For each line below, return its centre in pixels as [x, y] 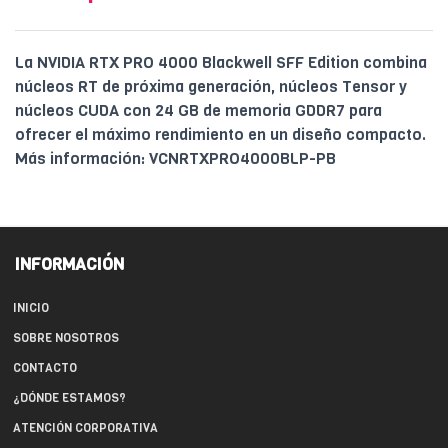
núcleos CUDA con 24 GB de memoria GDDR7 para [198, 111]
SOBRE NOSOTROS [66, 338]
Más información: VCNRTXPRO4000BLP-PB [175, 159]
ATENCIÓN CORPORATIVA [85, 428]
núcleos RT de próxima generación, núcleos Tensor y [211, 87]
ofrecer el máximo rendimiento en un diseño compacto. [220, 135]
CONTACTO [45, 368]
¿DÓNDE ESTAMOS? [69, 398]
